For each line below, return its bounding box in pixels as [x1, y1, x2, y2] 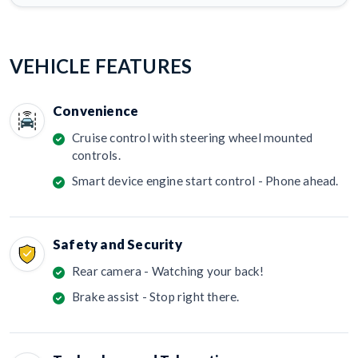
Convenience [53, 102, 139, 120]
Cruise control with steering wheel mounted [72, 130, 313, 145]
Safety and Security [53, 236, 182, 253]
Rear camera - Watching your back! [72, 264, 265, 279]
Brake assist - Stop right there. [72, 289, 240, 304]
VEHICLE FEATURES [10, 54, 193, 78]
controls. [72, 148, 121, 163]
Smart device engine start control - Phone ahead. [72, 173, 339, 189]
